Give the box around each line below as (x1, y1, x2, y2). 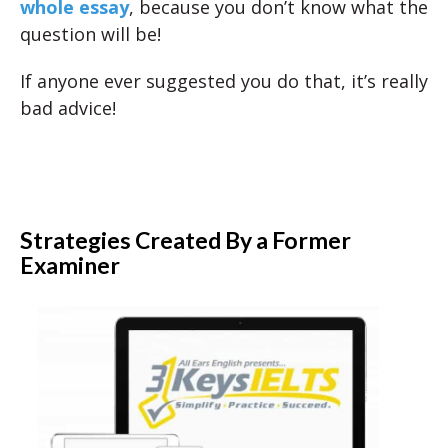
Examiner (20, 251, 120, 279)
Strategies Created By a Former (20, 226, 351, 254)
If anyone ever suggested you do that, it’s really (20, 69, 428, 93)
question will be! (20, 22, 161, 46)
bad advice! (20, 96, 116, 120)
